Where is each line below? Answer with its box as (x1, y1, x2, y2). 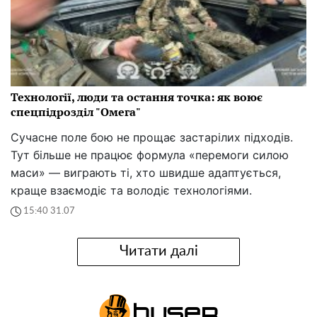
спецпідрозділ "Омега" (11, 103, 141, 120)
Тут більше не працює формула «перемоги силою (11, 147, 289, 162)
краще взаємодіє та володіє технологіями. (11, 183, 252, 197)
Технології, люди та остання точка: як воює (11, 88, 263, 105)
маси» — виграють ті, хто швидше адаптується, (11, 165, 281, 180)
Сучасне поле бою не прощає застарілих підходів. (11, 129, 293, 144)
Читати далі (119, 244, 198, 259)
